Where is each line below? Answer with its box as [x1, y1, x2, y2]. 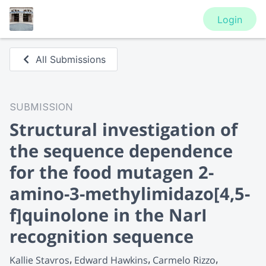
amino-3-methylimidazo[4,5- [9, 182, 250, 205]
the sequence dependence [9, 139, 233, 162]
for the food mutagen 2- [9, 160, 214, 183]
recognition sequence [9, 224, 194, 248]
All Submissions [36, 53, 106, 65]
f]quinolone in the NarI [9, 203, 207, 226]
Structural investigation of [9, 118, 237, 141]
